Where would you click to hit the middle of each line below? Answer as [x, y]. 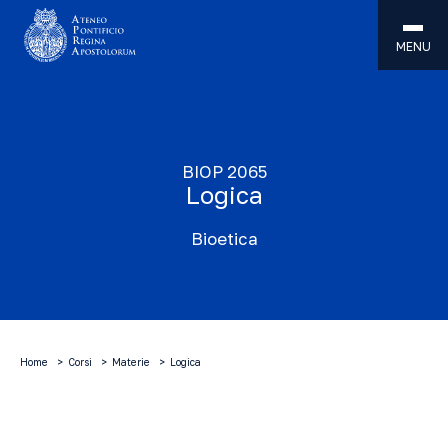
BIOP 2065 [224, 171]
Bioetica [224, 238]
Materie [131, 362]
